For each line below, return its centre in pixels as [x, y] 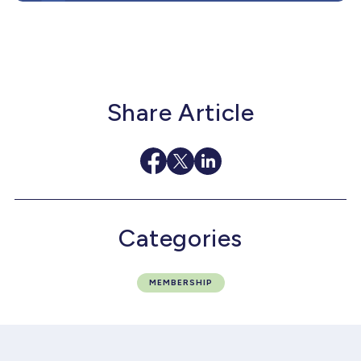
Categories [180, 238]
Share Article [180, 112]
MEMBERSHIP [180, 282]
